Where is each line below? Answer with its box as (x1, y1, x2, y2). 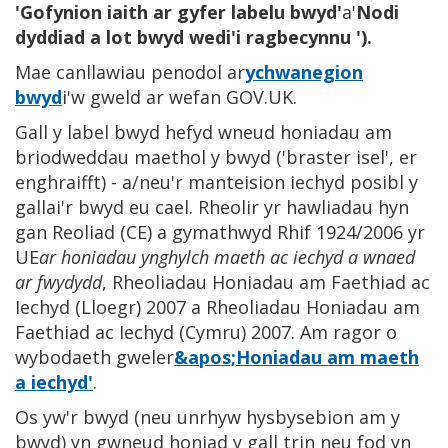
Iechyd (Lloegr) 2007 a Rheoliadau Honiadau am (15, 294, 420, 319)
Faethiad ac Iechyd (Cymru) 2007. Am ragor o (15, 319, 397, 344)
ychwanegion (245, 59, 363, 84)
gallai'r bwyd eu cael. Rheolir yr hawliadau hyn (15, 194, 409, 219)
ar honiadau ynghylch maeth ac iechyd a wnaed (39, 244, 415, 269)
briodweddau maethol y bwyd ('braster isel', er (15, 144, 417, 169)
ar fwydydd (15, 269, 102, 294)
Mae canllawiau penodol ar (15, 59, 245, 84)
